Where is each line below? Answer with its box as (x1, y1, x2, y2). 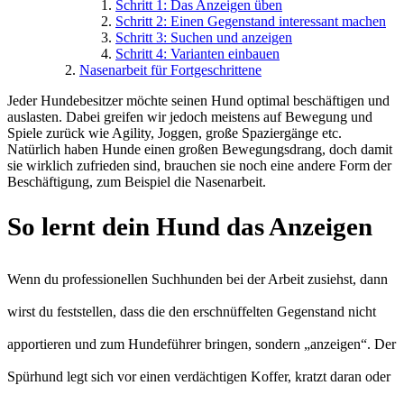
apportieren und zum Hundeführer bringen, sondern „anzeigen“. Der (7, 335, 396, 352)
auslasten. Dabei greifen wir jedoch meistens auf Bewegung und (7, 108, 372, 124)
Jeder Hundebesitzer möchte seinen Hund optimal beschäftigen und (7, 92, 390, 108)
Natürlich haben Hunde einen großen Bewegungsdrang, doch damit (7, 141, 392, 157)
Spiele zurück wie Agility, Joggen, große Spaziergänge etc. (7, 124, 342, 141)
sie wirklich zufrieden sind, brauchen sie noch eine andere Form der (7, 157, 391, 173)
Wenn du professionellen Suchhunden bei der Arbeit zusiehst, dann (7, 271, 388, 287)
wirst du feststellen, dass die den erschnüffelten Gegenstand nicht (7, 303, 376, 319)
